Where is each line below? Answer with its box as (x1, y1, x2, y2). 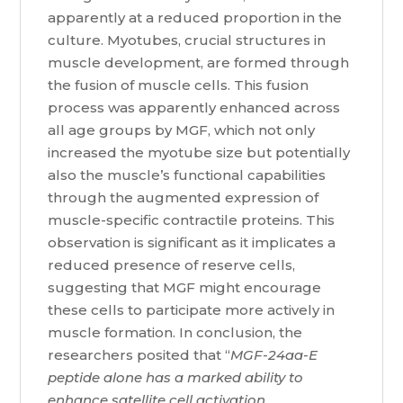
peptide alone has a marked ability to (48, 369, 304, 387)
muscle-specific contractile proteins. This (48, 211, 336, 229)
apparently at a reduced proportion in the (48, 9, 343, 27)
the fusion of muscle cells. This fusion (48, 76, 309, 94)
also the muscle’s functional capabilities (48, 166, 327, 184)
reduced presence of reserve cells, (48, 256, 296, 274)
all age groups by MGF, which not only (48, 121, 316, 139)
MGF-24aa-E (230, 346, 318, 364)
